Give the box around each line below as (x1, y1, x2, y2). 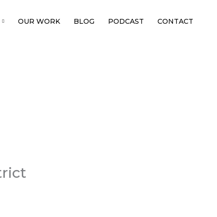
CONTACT (157, 16, 193, 26)
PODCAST (108, 16, 144, 26)
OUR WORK (18, 16, 60, 26)
